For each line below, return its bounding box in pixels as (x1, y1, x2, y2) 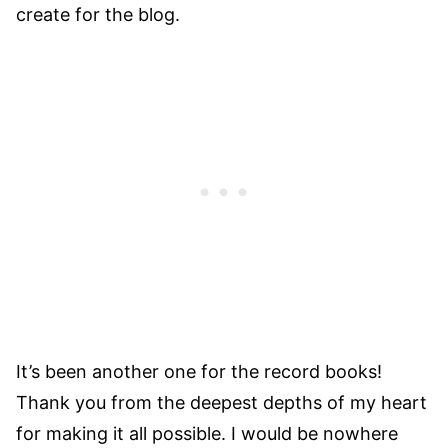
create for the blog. (16, 4, 180, 26)
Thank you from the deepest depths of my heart (16, 392, 427, 414)
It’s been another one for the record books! (16, 361, 382, 383)
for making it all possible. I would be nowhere (16, 423, 398, 445)
